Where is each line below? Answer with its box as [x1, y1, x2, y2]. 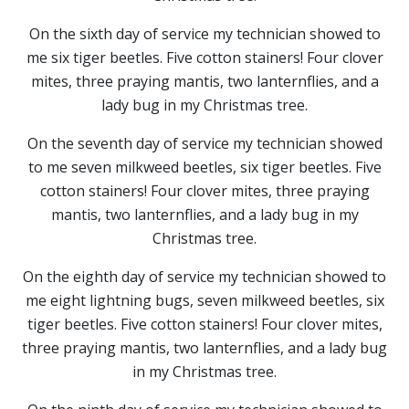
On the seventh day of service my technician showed [26, 132, 383, 153]
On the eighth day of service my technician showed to [23, 266, 386, 287]
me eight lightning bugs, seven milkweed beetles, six [25, 289, 384, 310]
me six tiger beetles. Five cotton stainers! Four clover [26, 47, 383, 68]
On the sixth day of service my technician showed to [28, 23, 381, 44]
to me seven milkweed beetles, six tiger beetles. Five [27, 156, 382, 177]
